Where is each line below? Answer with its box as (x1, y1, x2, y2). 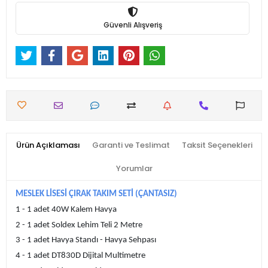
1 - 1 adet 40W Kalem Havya (16, 205, 117, 215)
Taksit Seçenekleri (181, 139, 252, 151)
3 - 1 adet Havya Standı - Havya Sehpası (16, 236, 156, 245)
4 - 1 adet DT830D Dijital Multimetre (16, 251, 145, 260)
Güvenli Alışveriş (103, 19, 162, 30)
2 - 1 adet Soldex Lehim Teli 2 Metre (16, 220, 142, 230)
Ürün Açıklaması (16, 139, 80, 151)
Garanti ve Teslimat (92, 139, 170, 151)
